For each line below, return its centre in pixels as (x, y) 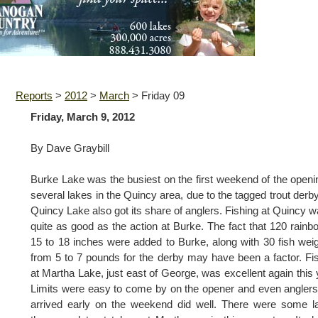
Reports (34, 96)
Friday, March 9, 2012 (83, 117)
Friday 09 (163, 96)
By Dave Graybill (70, 148)
